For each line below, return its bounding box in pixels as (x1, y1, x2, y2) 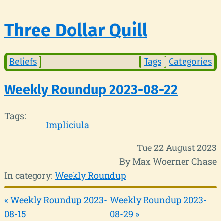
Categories (169, 56, 212, 68)
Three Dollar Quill (4, 19, 147, 41)
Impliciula (46, 118, 89, 131)
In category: (4, 169, 55, 181)
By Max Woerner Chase (119, 155, 217, 167)
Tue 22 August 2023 (137, 141, 217, 153)
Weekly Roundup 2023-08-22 (4, 82, 178, 98)
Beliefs (9, 56, 37, 68)
